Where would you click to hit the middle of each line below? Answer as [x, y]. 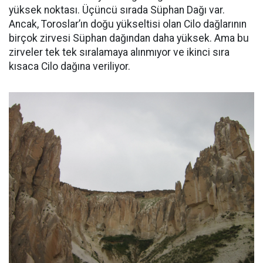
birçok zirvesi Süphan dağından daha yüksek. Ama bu [129, 38]
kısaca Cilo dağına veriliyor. [70, 67]
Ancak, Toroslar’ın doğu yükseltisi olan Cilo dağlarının [128, 24]
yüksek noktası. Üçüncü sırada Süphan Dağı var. [117, 10]
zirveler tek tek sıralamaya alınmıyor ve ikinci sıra [119, 53]
